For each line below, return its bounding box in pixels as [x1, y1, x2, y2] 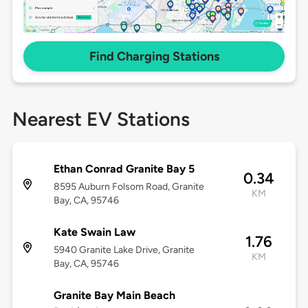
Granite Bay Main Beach [53, 289, 175, 302]
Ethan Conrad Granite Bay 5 [53, 162, 195, 176]
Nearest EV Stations [12, 107, 190, 131]
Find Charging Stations [89, 49, 219, 65]
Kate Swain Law [53, 225, 135, 239]
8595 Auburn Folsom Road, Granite [53, 181, 204, 193]
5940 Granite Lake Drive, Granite [53, 244, 195, 256]
